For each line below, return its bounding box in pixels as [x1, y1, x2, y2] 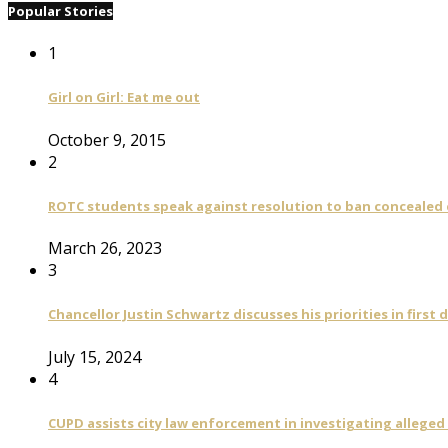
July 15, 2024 [48, 345, 141, 368]
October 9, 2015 [48, 128, 166, 151]
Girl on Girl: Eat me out [48, 88, 200, 107]
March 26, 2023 [48, 237, 162, 260]
